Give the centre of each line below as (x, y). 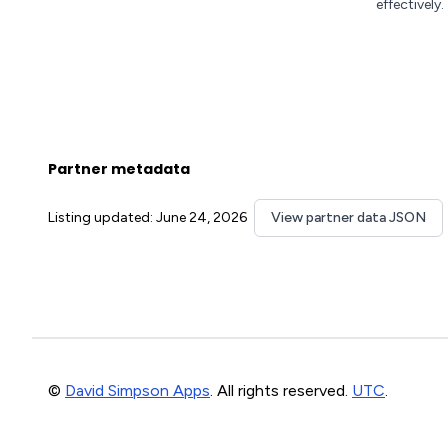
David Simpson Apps (137, 390)
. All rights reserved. (281, 390)
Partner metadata (119, 169)
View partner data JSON (348, 217)
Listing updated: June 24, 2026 (147, 217)
